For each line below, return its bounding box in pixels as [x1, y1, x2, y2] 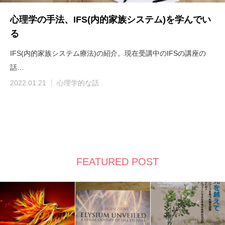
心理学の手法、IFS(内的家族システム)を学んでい [10, 15, 211, 25]
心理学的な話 [57, 79, 99, 87]
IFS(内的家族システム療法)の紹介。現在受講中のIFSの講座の [10, 49, 206, 58]
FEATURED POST [76, 156, 159, 168]
